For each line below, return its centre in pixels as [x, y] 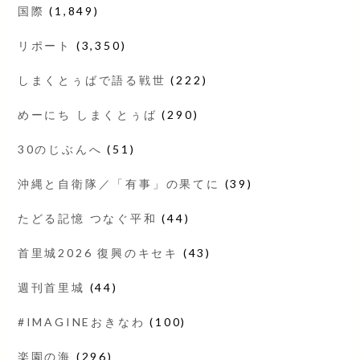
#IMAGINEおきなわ [81, 321]
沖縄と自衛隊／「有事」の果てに [119, 183]
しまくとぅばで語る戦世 [92, 80]
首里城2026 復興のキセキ [98, 252]
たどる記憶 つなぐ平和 [87, 218]
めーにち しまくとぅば [87, 114]
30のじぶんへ [60, 149]
